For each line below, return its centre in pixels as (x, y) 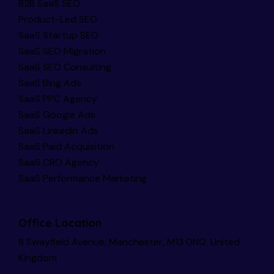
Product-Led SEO (58, 19)
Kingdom (38, 258)
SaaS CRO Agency (59, 162)
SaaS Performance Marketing (83, 178)
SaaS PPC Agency (58, 98)
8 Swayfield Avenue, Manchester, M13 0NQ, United (129, 242)
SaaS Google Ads (57, 114)
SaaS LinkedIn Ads (58, 130)
